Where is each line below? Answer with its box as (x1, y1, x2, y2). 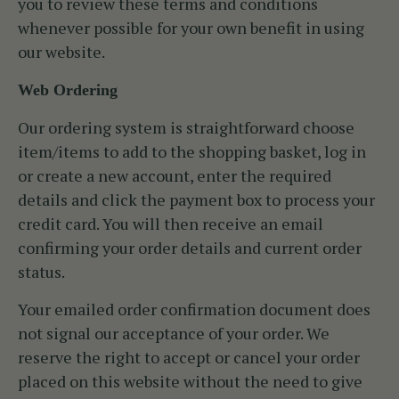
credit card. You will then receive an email (18, 213, 323, 235)
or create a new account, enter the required (18, 165, 331, 187)
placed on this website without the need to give (18, 370, 362, 393)
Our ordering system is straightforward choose (18, 117, 354, 139)
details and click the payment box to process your (18, 189, 375, 211)
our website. (18, 41, 105, 63)
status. (18, 261, 65, 283)
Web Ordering (18, 81, 118, 100)
